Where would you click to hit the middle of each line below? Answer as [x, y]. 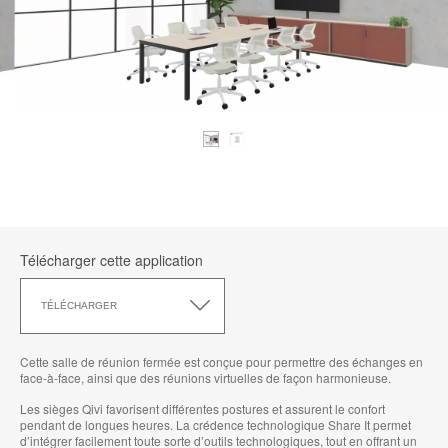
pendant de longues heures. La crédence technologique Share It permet [215, 424]
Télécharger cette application [111, 259]
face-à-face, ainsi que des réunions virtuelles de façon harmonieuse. [205, 377]
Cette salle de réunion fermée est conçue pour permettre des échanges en [221, 361]
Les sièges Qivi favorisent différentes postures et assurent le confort [202, 408]
